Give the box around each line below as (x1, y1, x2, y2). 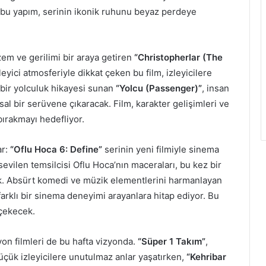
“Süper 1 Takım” (138, 235, 205, 247)
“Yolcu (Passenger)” (116, 82, 202, 94)
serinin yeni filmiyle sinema (102, 143, 219, 155)
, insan (202, 82, 229, 94)
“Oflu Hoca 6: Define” (10, 143, 102, 155)
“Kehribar (186, 251, 226, 262)
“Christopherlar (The (134, 51, 223, 63)
